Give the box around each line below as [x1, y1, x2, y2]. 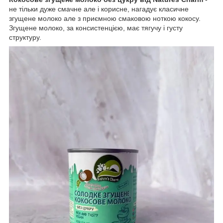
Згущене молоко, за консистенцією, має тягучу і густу [9, 23, 183, 32]
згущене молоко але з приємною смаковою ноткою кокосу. [9, 14, 201, 22]
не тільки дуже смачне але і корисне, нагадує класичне [9, 4, 189, 13]
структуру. [9, 33, 41, 41]
